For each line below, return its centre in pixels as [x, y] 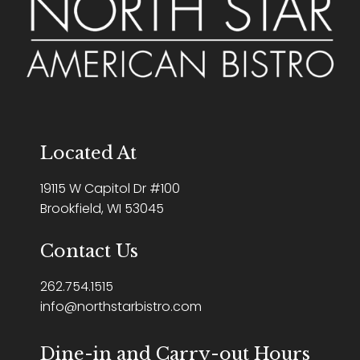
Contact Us [89, 252]
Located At [88, 153]
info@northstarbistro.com [121, 307]
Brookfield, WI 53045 [102, 209]
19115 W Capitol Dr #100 [110, 189]
